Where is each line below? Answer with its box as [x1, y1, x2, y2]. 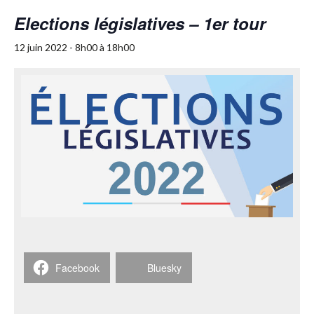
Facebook [55, 260, 100, 275]
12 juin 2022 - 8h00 [14, 41, 97, 53]
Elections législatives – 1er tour [14, 11, 266, 35]
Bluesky [147, 260, 182, 275]
